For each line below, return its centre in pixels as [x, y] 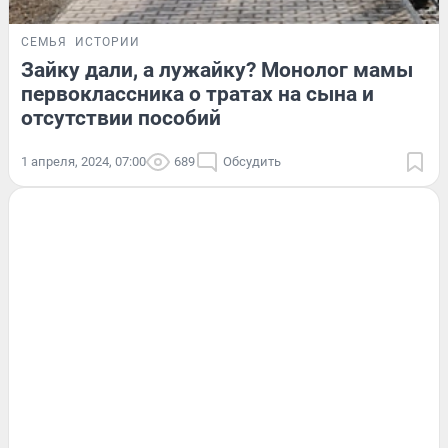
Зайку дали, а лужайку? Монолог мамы [217, 69]
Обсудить [252, 161]
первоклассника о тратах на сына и [197, 93]
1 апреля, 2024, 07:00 [83, 161]
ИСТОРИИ [107, 41]
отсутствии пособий [121, 117]
